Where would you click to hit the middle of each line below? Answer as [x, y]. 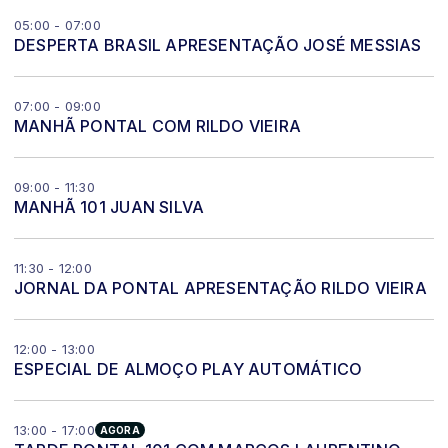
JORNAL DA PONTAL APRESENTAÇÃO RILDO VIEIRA [220, 288]
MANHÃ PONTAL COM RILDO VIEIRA [158, 126]
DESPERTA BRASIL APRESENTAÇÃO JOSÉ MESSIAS [218, 45]
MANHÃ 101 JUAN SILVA [109, 207]
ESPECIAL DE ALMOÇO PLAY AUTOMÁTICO [188, 369]
